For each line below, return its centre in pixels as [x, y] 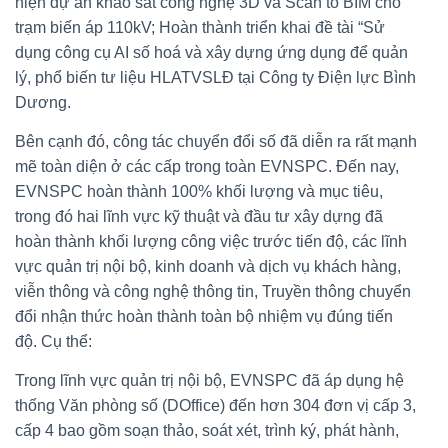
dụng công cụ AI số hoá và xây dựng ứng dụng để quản [211, 52]
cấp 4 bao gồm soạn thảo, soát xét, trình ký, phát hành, [207, 430]
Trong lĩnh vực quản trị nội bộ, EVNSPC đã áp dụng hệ [209, 380]
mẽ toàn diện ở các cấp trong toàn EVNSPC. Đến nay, [207, 166]
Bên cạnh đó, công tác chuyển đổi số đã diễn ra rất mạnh [216, 141]
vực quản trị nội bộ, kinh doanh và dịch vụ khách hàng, [208, 266]
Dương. [43, 102]
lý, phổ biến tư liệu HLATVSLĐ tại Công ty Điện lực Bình [215, 77]
